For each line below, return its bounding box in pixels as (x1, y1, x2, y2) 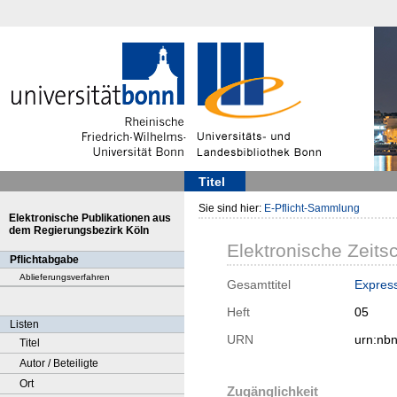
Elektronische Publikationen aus (9, 212, 171, 224)
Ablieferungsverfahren (19, 272, 110, 282)
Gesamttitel (227, 277, 291, 292)
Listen (10, 318, 39, 331)
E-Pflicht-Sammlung (264, 202, 360, 214)
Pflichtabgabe (10, 253, 79, 266)
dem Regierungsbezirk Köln (9, 224, 149, 237)
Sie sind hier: (198, 202, 264, 214)
